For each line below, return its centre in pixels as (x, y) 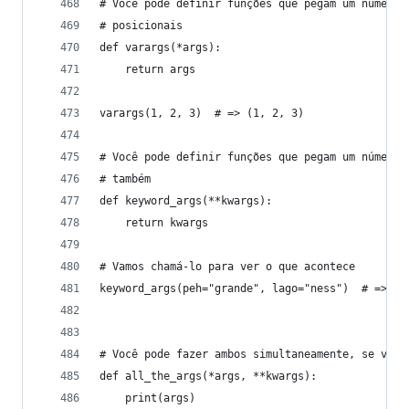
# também (125, 179)
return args (147, 69)
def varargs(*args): (160, 47)
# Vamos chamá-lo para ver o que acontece (227, 267)
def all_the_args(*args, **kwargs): (208, 376)
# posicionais (141, 26)
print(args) (147, 398)
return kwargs (154, 223)
